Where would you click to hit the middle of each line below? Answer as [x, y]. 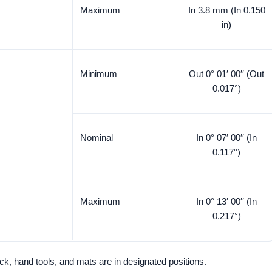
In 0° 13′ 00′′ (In [226, 201]
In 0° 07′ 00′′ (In [226, 138]
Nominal [97, 138]
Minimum [99, 74]
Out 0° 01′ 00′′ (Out [226, 74]
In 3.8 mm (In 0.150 [226, 10]
